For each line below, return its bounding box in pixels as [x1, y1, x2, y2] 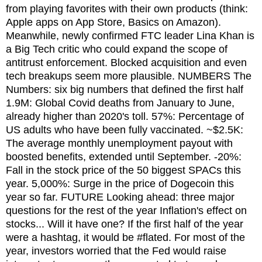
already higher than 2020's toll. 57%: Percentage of [6, 110, 244, 122]
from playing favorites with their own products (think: [6, 2, 248, 15]
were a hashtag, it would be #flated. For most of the [6, 231, 245, 243]
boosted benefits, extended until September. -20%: [6, 150, 242, 163]
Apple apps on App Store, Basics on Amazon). [6, 16, 221, 28]
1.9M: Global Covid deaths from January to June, [6, 96, 235, 109]
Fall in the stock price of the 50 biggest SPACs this [6, 164, 241, 176]
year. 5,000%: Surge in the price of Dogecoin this [6, 177, 234, 189]
